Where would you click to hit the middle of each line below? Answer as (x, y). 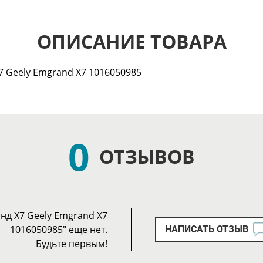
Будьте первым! (72, 244)
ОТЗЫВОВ (147, 157)
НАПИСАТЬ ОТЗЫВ (207, 230)
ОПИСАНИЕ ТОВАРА (131, 42)
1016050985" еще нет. (59, 230)
